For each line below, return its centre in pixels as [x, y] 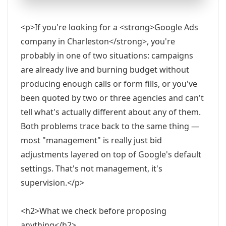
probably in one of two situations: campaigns [107, 55]
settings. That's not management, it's [92, 168]
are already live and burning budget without [105, 70]
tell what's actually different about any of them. [111, 112]
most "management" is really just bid [91, 140]
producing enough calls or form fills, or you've [109, 84]
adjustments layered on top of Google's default [111, 154]
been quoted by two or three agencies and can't [112, 98]
